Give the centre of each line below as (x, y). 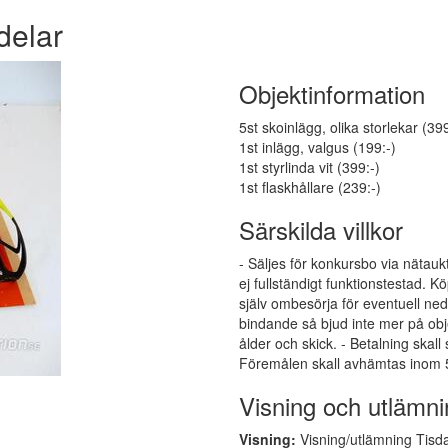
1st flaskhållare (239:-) (310, 187)
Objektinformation (332, 93)
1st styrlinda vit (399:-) (309, 167)
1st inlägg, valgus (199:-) (317, 147)
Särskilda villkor (321, 229)
